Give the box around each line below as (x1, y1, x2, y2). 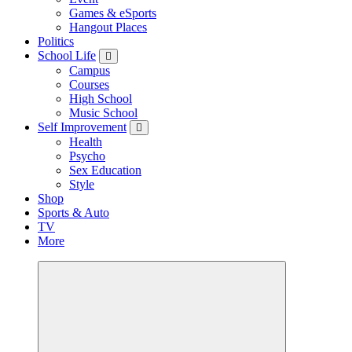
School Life (38, 49, 96, 62)
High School (69, 92, 132, 105)
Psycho (69, 149, 105, 163)
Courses (69, 78, 109, 91)
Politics (38, 35, 74, 48)
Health (69, 135, 102, 148)
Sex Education (69, 163, 141, 177)
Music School (69, 106, 137, 119)
